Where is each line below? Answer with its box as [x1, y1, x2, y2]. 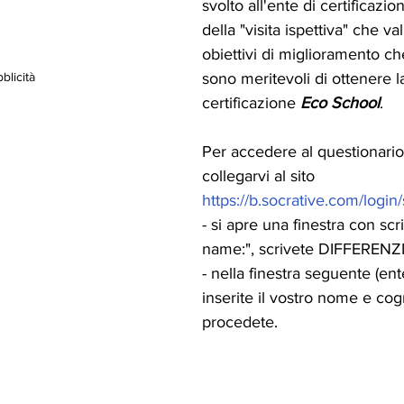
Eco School [300, 93, 380, 112]
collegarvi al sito [202, 166, 319, 185]
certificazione [202, 93, 300, 112]
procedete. [202, 312, 278, 331]
